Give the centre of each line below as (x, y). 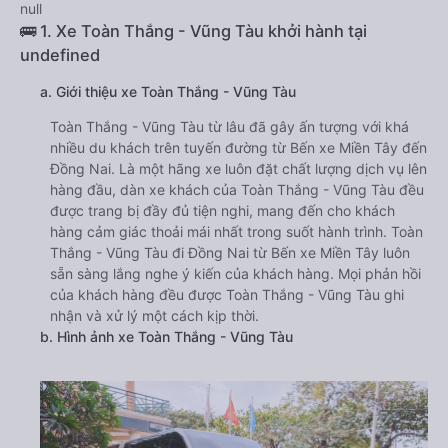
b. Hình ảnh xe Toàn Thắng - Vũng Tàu (166, 336)
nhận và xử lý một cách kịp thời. (154, 315)
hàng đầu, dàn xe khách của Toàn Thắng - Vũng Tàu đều (237, 189)
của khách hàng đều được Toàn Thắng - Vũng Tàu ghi (227, 294)
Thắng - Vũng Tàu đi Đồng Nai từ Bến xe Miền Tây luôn (230, 252)
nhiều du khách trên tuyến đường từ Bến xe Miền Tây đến (238, 147)
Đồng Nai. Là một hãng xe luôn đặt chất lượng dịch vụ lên (238, 168)
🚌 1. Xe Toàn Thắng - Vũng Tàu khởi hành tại (193, 31)
